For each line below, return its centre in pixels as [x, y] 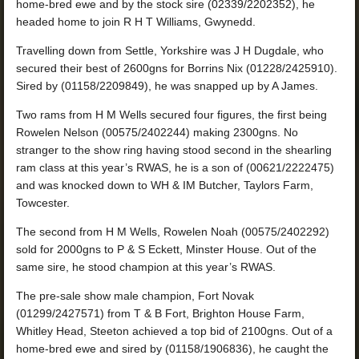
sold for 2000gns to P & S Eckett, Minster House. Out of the [166, 249]
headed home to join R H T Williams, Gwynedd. [136, 22]
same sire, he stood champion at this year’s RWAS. [146, 267]
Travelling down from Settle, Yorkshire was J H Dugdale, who [170, 50]
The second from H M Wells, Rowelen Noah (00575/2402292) [173, 232]
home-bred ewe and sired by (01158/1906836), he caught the [172, 349]
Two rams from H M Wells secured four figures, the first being [171, 115]
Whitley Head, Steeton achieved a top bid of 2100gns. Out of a [174, 331]
